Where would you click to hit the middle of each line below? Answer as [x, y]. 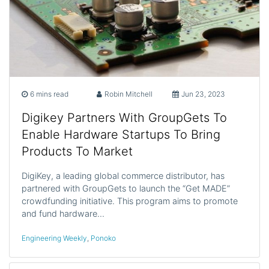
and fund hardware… [63, 214]
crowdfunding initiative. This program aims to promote [130, 201]
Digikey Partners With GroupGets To [124, 118]
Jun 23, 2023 [203, 94]
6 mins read [49, 94]
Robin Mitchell [129, 94]
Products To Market [77, 152]
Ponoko [103, 238]
